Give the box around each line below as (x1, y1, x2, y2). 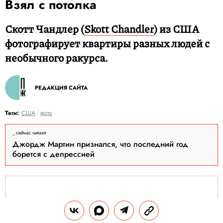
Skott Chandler (84, 21, 154, 36)
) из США (154, 21, 199, 36)
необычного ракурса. (5, 50, 108, 65)
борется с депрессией (12, 148, 95, 160)
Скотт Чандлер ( (5, 21, 84, 36)
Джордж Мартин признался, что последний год (12, 138, 188, 150)
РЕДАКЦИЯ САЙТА (35, 84, 88, 92)
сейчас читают (16, 129, 46, 136)
